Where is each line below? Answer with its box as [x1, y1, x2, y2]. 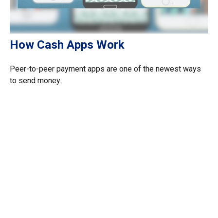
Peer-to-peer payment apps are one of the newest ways [10, 64, 201, 74]
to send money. [10, 76, 61, 86]
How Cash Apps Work [10, 38, 125, 52]
